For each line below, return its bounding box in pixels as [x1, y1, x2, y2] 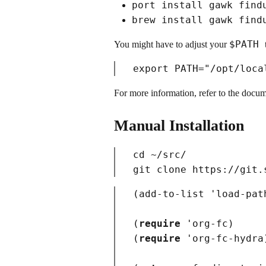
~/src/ [145, 148, 186, 160]
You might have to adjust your [114, 39, 229, 50]
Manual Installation [114, 116, 244, 134]
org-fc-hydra [192, 232, 264, 244]
